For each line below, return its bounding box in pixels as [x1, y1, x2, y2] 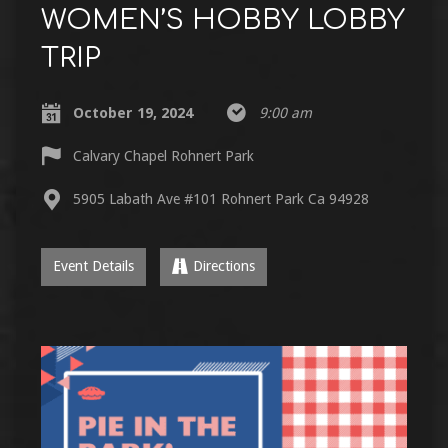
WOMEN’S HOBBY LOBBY [40, 4, 405, 35]
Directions [192, 257, 255, 274]
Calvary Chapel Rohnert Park [72, 147, 254, 164]
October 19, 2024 [72, 104, 193, 121]
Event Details [52, 257, 134, 274]
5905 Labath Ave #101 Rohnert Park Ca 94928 [72, 190, 369, 207]
